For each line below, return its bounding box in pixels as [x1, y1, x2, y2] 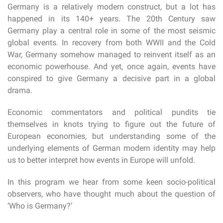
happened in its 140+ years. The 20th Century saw [7, 13, 216, 23]
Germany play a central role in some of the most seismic [7, 25, 216, 35]
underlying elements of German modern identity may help [7, 143, 216, 153]
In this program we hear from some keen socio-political [7, 177, 216, 187]
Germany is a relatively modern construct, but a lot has [7, 1, 216, 11]
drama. [7, 85, 32, 95]
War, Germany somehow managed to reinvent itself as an [7, 49, 216, 59]
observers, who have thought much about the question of [7, 189, 216, 199]
